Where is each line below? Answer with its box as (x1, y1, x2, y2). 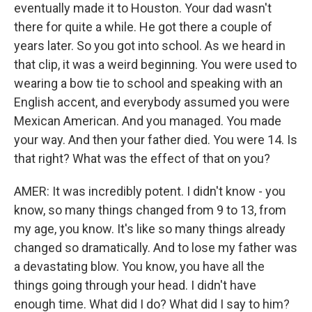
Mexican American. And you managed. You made (14, 114, 281, 128)
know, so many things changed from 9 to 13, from (14, 203, 286, 217)
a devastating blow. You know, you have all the (14, 259, 265, 274)
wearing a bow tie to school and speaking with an (14, 76, 283, 91)
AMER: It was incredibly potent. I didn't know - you (14, 184, 286, 198)
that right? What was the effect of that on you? (14, 151, 270, 166)
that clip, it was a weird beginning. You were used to (14, 57, 297, 72)
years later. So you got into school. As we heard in (14, 38, 286, 53)
